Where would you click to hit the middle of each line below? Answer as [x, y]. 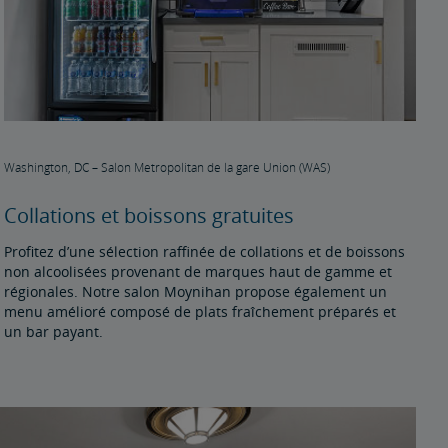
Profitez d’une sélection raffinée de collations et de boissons [205, 251]
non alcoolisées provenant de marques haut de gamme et [198, 271]
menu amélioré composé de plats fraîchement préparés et [200, 311]
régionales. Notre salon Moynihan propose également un [196, 291]
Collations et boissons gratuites [149, 215]
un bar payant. [54, 331]
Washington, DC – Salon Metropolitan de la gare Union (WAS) [167, 167]
